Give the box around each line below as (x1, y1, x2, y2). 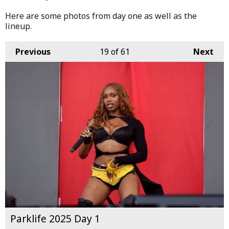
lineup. (5, 20, 32, 32)
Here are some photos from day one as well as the (5, 10, 197, 21)
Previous (15, 45, 51, 57)
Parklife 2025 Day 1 (10, 212, 100, 226)
